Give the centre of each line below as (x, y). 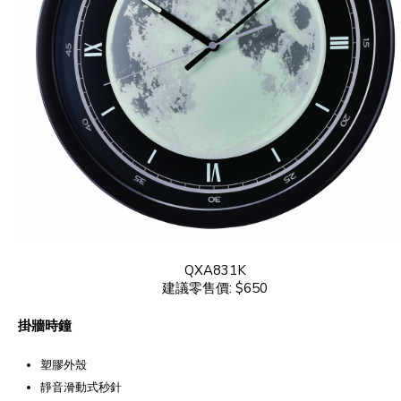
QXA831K (215, 270)
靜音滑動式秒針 (81, 387)
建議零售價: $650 (215, 288)
